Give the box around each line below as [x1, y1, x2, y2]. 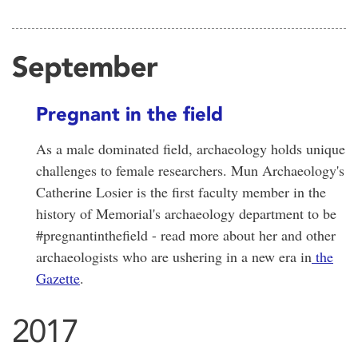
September [12, 48, 157, 84]
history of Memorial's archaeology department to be [36, 203, 336, 223]
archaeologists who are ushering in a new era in [36, 246, 312, 266]
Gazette [36, 268, 80, 288]
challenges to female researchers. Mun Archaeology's [36, 160, 344, 180]
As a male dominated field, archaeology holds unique [36, 138, 345, 158]
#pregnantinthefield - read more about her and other [36, 225, 336, 245]
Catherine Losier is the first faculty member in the [36, 181, 326, 201]
